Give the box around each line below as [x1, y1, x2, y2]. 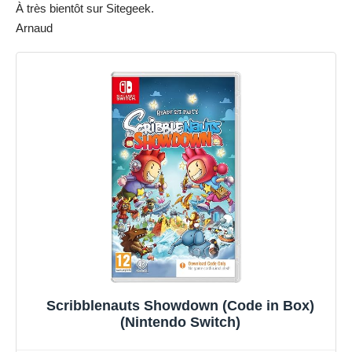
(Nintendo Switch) [119, 314, 240, 331]
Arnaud [16, 20, 53, 35]
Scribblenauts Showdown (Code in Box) [46, 298, 314, 314]
